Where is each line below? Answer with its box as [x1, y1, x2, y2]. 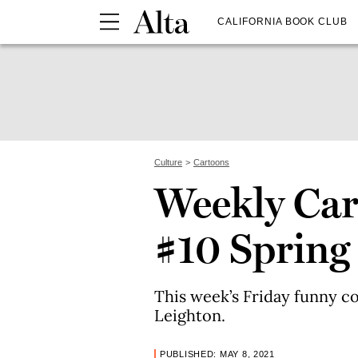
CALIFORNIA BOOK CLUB [217, 15, 348, 27]
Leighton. [154, 305, 225, 325]
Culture [154, 157, 182, 167]
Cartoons [193, 157, 229, 167]
